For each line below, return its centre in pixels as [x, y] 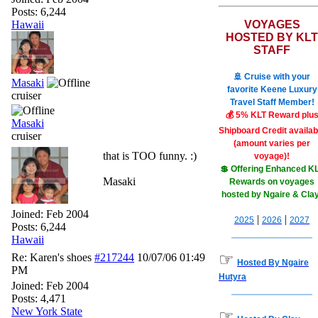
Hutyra [232, 277]
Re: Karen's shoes [51, 257]
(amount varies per [272, 143]
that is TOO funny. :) [150, 156]
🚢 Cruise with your [272, 77]
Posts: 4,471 [39, 298]
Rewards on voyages [272, 182]
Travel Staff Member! [272, 102]
